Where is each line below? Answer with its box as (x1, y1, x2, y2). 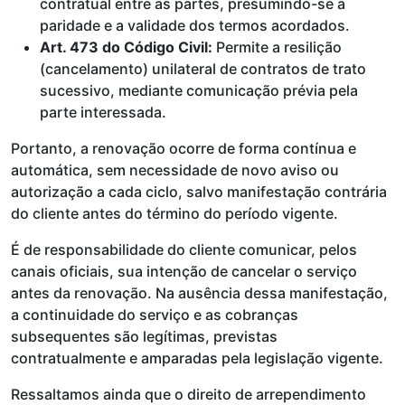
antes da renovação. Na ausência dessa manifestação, (11, 284, 388, 302)
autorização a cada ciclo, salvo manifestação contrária (11, 183, 387, 201)
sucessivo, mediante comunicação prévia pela (40, 81, 358, 99)
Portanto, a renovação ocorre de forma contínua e (11, 139, 356, 157)
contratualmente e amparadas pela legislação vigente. (11, 349, 383, 367)
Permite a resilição (212, 38, 342, 56)
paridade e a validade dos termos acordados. (40, 16, 350, 34)
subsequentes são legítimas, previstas (11, 327, 278, 345)
